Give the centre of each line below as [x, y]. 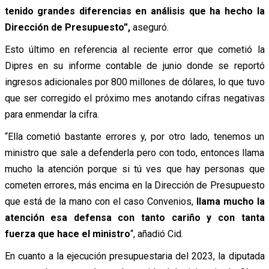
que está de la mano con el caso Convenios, [99, 201]
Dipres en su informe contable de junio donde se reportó [134, 65]
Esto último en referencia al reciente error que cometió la [134, 49]
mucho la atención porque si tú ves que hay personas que [134, 169]
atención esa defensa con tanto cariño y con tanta [134, 217]
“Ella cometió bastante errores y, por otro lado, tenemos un [134, 136]
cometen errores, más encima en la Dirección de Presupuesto [134, 185]
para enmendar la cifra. [52, 114]
